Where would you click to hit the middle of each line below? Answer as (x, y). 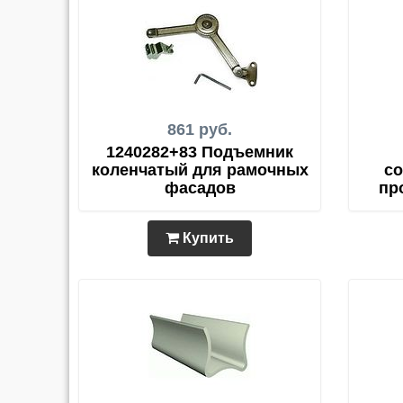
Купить (206, 238)
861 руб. (200, 130)
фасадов (200, 188)
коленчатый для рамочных (200, 170)
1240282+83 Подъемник (200, 152)
